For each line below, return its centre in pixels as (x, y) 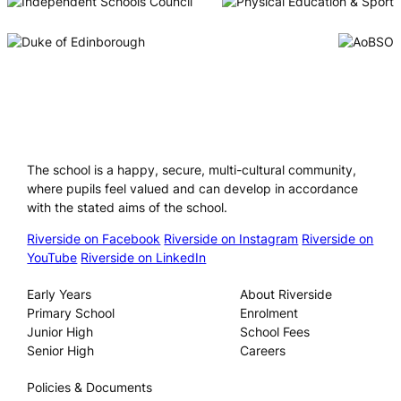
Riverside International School (135, 140)
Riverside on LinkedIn (144, 257)
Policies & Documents (90, 387)
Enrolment (269, 313)
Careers (262, 350)
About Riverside (286, 294)
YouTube (52, 257)
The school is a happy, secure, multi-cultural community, (192, 171)
